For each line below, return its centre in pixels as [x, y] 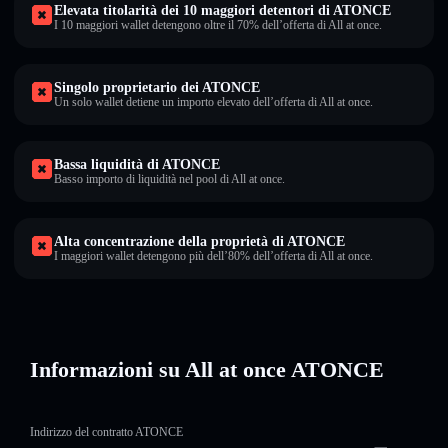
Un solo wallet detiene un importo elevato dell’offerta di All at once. [213, 102]
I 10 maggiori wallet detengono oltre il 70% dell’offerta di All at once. [218, 25]
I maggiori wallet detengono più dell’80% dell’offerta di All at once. [213, 256]
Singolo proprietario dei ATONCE [157, 87]
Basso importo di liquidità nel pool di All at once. [169, 179]
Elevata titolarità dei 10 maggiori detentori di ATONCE [222, 10]
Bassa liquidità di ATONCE [137, 164]
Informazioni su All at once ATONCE [207, 369]
